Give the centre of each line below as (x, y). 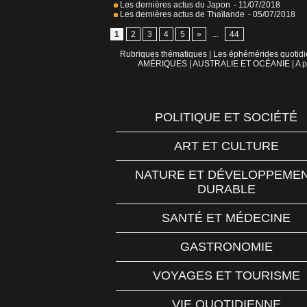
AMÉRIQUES (162, 64)
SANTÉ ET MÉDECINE (226, 218)
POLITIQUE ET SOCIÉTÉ (226, 118)
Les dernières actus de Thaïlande (181, 15)
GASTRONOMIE (226, 247)
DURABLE (226, 189)
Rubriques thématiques (163, 54)
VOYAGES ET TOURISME (226, 276)
